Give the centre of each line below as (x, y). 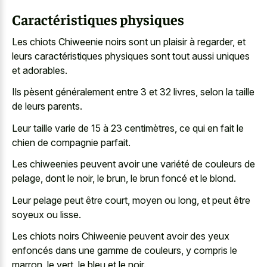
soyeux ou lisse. (46, 214)
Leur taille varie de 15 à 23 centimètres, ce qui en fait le (128, 128)
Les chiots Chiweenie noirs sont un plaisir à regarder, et (129, 41)
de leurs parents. (47, 106)
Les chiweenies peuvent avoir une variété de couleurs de (133, 164)
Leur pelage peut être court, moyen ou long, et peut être (131, 200)
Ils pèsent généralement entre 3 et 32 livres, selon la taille (133, 92)
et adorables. (40, 70)
